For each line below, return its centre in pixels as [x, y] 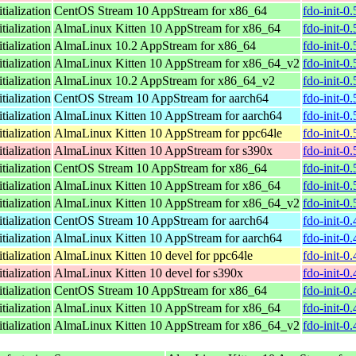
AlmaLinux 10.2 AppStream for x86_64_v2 [164, 80]
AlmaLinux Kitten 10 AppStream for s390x [163, 150]
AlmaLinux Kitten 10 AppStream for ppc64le [168, 133]
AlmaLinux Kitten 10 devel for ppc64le [153, 255]
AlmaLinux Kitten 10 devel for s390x [149, 273]
